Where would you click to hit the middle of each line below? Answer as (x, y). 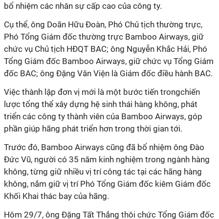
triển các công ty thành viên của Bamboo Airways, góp (103, 116)
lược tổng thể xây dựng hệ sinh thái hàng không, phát (101, 104)
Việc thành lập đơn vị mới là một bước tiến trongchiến (102, 92)
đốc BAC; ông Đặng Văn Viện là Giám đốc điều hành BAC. (108, 73)
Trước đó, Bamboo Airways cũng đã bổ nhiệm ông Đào (104, 147)
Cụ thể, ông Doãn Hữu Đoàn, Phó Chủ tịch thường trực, (103, 24)
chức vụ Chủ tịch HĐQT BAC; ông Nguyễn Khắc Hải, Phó (106, 49)
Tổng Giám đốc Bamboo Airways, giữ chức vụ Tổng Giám (109, 61)
